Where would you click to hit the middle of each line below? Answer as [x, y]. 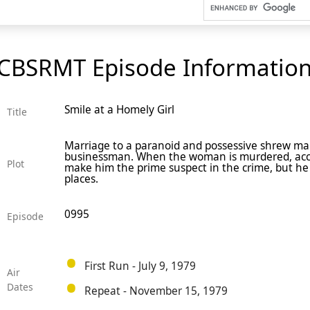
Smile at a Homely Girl [119, 110]
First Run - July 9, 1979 [140, 266]
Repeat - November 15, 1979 [156, 291]
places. [81, 179]
